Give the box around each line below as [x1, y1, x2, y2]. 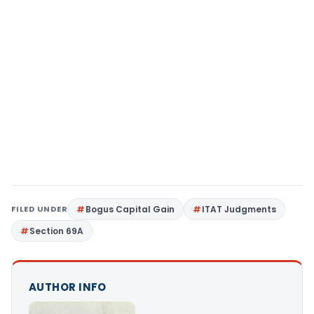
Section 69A [29, 225, 83, 237]
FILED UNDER [11, 203, 68, 214]
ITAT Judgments [202, 203, 277, 215]
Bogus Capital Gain [86, 203, 175, 215]
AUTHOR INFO [29, 280, 107, 294]
